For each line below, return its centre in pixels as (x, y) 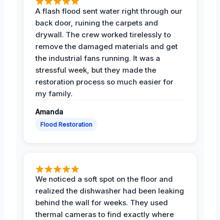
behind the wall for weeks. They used (102, 202)
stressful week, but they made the (96, 70)
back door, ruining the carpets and (97, 23)
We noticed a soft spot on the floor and (104, 179)
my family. (54, 93)
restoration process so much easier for (104, 82)
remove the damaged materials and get (107, 46)
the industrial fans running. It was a (98, 58)
